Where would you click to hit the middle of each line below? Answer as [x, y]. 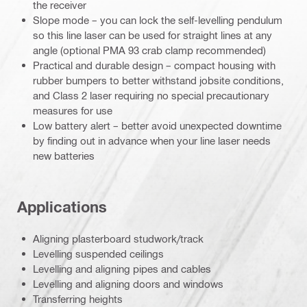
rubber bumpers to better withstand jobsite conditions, [158, 81]
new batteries [64, 156]
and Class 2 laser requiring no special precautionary [151, 96]
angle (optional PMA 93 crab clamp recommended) [149, 50]
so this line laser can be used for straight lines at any [152, 35]
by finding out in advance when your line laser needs [152, 141]
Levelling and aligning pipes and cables [122, 269]
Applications [62, 207]
